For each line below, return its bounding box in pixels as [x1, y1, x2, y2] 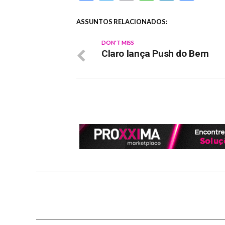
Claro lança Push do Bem [101, 48, 209, 60]
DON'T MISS [101, 39, 134, 46]
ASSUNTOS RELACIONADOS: [76, 18, 167, 26]
